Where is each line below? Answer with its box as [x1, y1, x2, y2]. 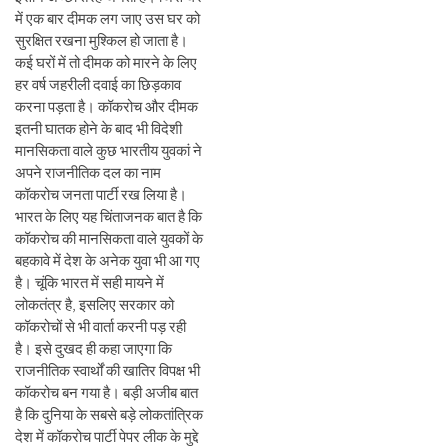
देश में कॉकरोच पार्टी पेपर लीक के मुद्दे [15, 427, 198, 446]
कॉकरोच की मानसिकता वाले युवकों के [15, 229, 203, 248]
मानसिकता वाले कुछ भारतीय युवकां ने [15, 141, 202, 160]
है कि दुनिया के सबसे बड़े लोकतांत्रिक [15, 405, 203, 424]
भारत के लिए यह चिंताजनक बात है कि [15, 207, 202, 226]
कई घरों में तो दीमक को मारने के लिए [15, 53, 197, 72]
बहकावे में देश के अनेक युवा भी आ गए [15, 251, 200, 270]
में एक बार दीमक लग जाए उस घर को [15, 9, 200, 28]
